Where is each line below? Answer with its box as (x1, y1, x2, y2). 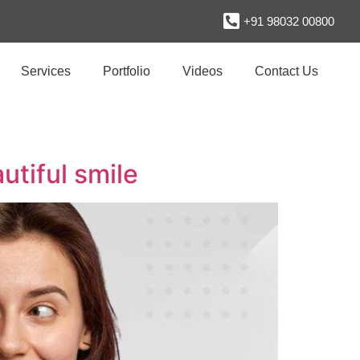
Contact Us (255, 64, 318, 79)
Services (21, 64, 71, 79)
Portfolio (103, 64, 150, 79)
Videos (182, 64, 223, 79)
